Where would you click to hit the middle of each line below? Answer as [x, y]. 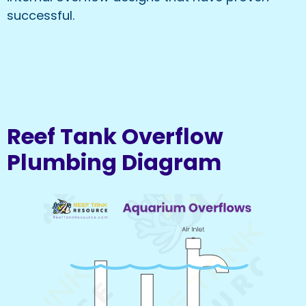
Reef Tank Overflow [115, 137]
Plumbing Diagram [114, 163]
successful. [41, 16]
